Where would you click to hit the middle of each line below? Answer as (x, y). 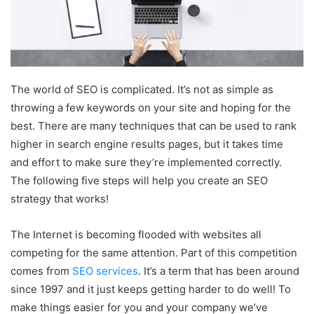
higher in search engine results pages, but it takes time (147, 144)
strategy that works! (60, 199)
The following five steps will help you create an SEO (139, 181)
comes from (41, 271)
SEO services (105, 271)
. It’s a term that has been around (219, 271)
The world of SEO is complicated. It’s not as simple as (142, 90)
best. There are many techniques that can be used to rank (153, 126)
